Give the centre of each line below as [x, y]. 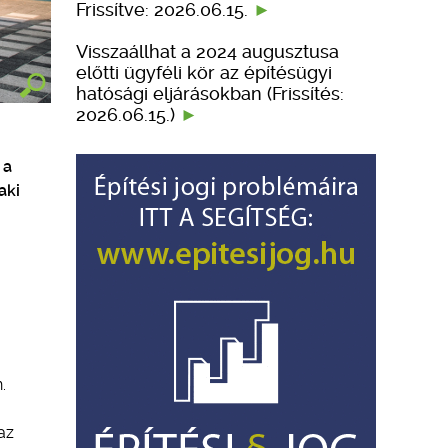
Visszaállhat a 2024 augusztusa [207, 51]
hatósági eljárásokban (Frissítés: [210, 93]
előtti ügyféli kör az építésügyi [204, 72]
